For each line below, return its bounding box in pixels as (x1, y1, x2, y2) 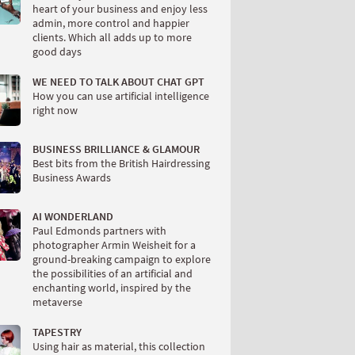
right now (32, 102, 78, 117)
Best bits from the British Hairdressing (32, 155, 210, 170)
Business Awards (32, 170, 111, 185)
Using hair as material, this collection (32, 338, 205, 353)
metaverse (32, 294, 82, 309)
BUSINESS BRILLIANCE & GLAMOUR (32, 141, 200, 156)
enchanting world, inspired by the (32, 280, 191, 295)
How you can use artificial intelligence (32, 88, 209, 103)
